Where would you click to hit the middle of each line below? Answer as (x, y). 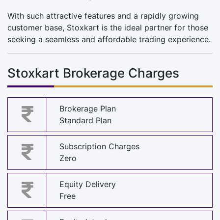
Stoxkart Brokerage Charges (93, 73)
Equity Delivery (88, 184)
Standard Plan (85, 121)
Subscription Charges (99, 147)
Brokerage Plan (88, 109)
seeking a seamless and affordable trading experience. (109, 39)
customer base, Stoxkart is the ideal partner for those (108, 27)
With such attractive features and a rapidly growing (103, 15)
